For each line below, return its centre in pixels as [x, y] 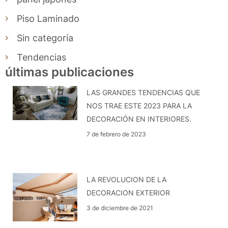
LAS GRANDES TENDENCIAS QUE [144, 93]
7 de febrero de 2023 [117, 134]
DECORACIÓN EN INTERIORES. [139, 119]
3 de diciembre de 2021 [120, 208]
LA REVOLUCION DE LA [127, 179]
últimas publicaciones [69, 72]
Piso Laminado [48, 19]
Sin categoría [45, 38]
